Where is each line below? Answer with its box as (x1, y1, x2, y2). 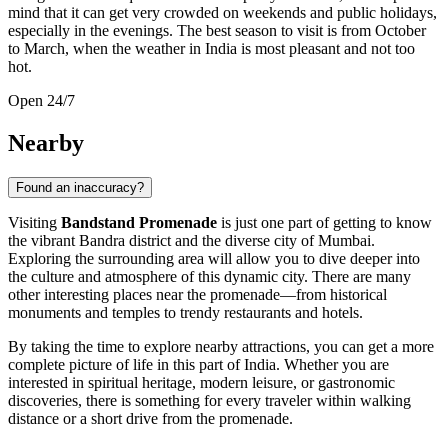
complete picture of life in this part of (8, 355, 244, 373)
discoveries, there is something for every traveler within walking (8, 391, 411, 409)
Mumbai (318, 231, 371, 249)
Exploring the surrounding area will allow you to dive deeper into (8, 249, 420, 267)
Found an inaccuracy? (16, 179, 144, 195)
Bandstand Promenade (61, 213, 217, 231)
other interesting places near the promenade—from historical (8, 285, 387, 303)
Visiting (8, 213, 61, 231)
